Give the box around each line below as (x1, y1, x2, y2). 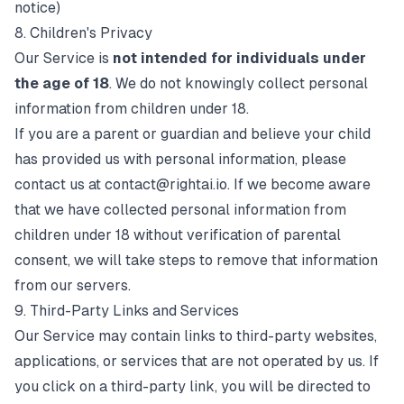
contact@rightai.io (105, 176, 227, 193)
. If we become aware (227, 176, 371, 193)
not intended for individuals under (113, 50, 366, 67)
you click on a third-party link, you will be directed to (14, 378, 371, 395)
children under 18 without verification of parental (14, 226, 341, 243)
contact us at (14, 176, 105, 193)
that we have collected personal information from (14, 201, 346, 218)
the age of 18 (14, 75, 109, 92)
